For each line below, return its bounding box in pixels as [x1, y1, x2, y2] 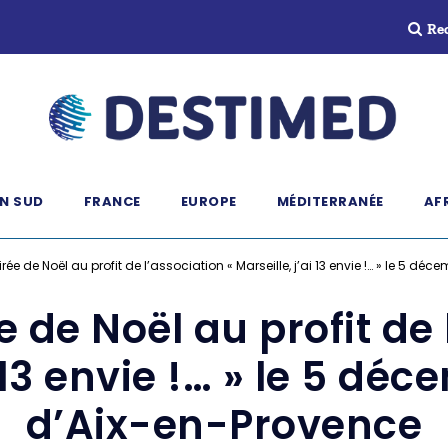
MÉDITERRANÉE [276, 192, 384, 211]
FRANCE [83, 192, 141, 211]
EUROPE [180, 192, 237, 211]
